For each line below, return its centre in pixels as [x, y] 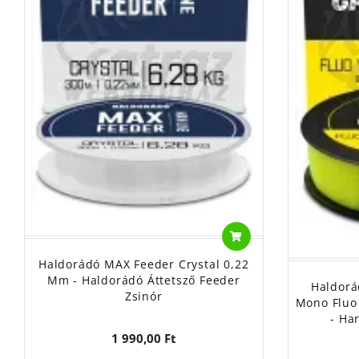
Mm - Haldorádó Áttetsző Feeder [143, 280]
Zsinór [143, 296]
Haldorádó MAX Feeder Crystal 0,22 [144, 264]
